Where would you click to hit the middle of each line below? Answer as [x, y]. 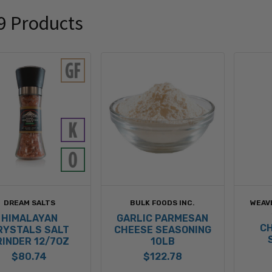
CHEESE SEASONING [162, 229]
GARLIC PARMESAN [163, 218]
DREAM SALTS [29, 202]
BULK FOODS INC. [163, 202]
